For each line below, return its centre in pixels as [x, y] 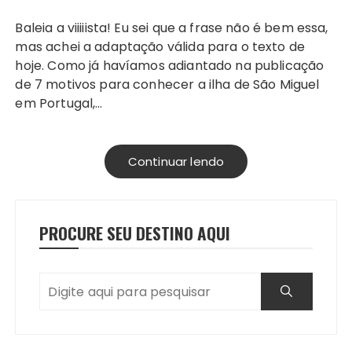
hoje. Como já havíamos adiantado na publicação [170, 66]
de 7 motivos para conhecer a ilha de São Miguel [167, 85]
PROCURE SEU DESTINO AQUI [135, 233]
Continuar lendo [176, 162]
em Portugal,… [59, 104]
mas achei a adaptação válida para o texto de [160, 47]
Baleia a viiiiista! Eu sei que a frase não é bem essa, [172, 28]
